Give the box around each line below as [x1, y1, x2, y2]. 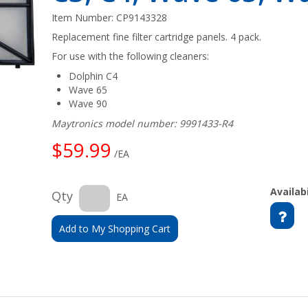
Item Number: [52, 11, 117, 24]
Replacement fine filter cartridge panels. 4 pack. [52, 30, 262, 43]
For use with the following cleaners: [52, 49, 210, 63]
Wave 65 [69, 83, 108, 96]
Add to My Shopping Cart [59, 222, 171, 235]
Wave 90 [69, 97, 108, 110]
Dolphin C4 [69, 69, 118, 82]
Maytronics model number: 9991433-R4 [52, 117, 234, 130]
